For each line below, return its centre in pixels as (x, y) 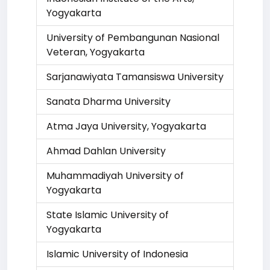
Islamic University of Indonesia (117, 254)
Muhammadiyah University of (115, 176)
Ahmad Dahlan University (106, 151)
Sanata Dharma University (108, 102)
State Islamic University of (108, 215)
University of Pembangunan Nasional (133, 38)
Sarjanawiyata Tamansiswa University (135, 77)
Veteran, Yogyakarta (96, 52)
